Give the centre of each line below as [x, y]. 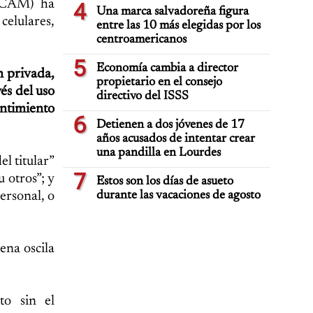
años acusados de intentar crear [176, 139]
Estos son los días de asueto [165, 182]
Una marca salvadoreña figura [173, 12]
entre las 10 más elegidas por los [179, 26]
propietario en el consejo [159, 82]
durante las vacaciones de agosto [179, 196]
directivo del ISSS [143, 96]
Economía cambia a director [167, 68]
